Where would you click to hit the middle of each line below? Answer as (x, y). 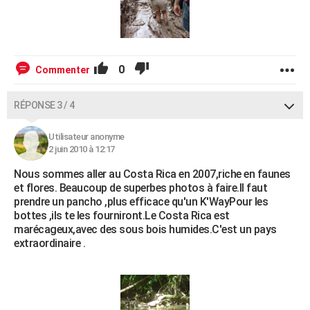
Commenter (63, 70)
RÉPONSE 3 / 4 (44, 106)
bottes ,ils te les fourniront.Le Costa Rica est (122, 216)
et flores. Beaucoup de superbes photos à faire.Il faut (140, 188)
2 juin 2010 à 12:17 (82, 149)
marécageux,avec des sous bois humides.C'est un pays (145, 230)
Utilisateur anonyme (86, 137)
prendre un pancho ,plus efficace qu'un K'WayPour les (141, 202)
